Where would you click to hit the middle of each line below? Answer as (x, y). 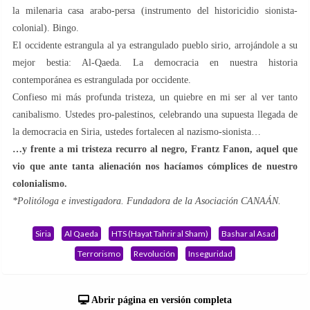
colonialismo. (40, 184)
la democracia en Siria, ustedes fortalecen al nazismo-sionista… (137, 132)
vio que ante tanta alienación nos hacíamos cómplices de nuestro (155, 167)
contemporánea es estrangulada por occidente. (102, 80)
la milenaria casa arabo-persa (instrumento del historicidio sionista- (155, 11)
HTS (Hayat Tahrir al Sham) (159, 234)
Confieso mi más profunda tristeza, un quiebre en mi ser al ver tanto (155, 98)
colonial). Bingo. (46, 28)
